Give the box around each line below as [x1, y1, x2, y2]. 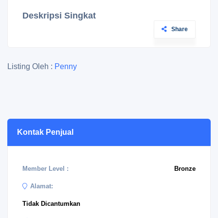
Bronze [174, 165, 196, 172]
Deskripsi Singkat [22, 11, 96, 20]
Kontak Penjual [17, 128, 73, 136]
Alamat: [30, 182, 53, 190]
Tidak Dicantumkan [22, 200, 80, 207]
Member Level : [22, 165, 69, 172]
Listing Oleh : [7, 62, 54, 71]
